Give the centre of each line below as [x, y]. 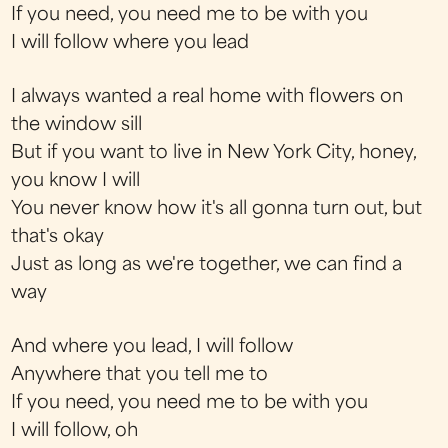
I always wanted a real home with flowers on [207, 97]
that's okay [58, 237]
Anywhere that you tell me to [140, 376]
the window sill [77, 125]
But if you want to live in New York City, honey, [214, 153]
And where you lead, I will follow [152, 348]
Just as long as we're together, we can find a [207, 265]
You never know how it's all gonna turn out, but [217, 209]
